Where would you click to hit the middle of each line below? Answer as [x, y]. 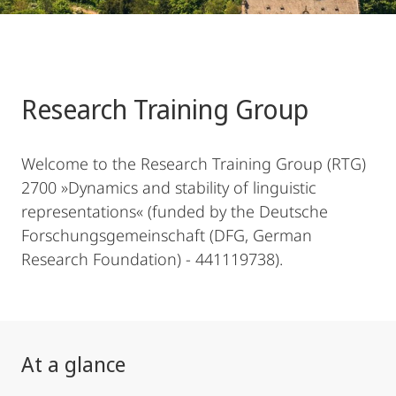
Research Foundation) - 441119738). [152, 259]
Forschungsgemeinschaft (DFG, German [167, 235]
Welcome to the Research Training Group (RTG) [194, 164]
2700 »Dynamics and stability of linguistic [169, 187]
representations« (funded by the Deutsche [175, 211]
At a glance [73, 364]
